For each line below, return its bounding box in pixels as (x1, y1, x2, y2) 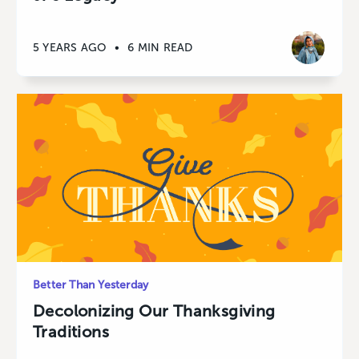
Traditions (33, 322, 110, 342)
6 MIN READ (127, 40, 193, 54)
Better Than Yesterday (33, 278, 149, 292)
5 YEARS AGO (33, 40, 107, 54)
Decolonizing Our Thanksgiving (33, 301, 276, 321)
